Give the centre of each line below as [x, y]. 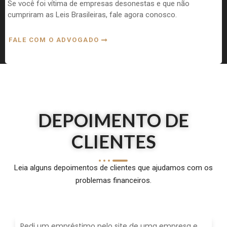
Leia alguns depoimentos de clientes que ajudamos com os [113, 167]
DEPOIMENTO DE [113, 120]
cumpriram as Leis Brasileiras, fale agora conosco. [92, 14]
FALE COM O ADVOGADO [55, 40]
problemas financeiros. [113, 180]
